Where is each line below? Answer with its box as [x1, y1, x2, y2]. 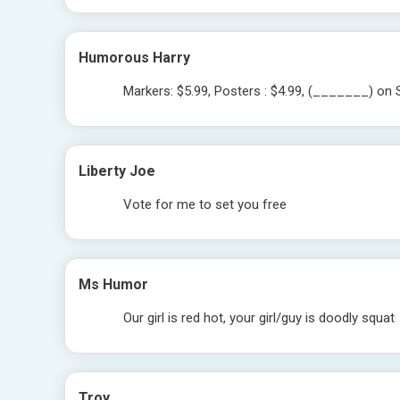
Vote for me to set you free [123, 196, 287, 212]
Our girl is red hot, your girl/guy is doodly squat [123, 310, 395, 326]
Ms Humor [79, 276, 148, 293]
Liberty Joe [79, 162, 155, 179]
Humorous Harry [79, 49, 190, 66]
